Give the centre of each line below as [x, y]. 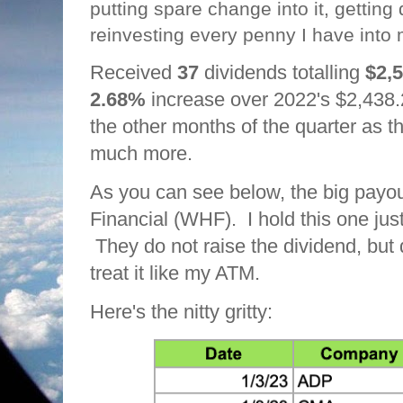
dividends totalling [282, 72]
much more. [141, 153]
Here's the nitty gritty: [181, 312]
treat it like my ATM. [183, 273]
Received [134, 72]
